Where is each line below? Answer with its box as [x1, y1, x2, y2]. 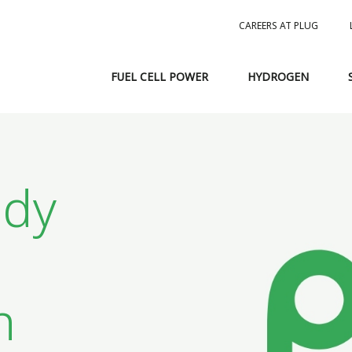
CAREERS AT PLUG [239, 19, 318, 33]
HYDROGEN [247, 68, 309, 85]
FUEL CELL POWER [111, 68, 208, 85]
